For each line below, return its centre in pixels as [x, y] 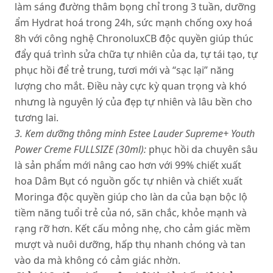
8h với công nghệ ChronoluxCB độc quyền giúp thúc [134, 38]
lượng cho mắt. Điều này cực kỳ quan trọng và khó [131, 86]
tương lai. [37, 118]
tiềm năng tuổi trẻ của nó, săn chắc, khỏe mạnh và [131, 213]
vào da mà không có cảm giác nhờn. [97, 260]
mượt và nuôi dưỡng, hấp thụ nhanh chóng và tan [130, 244]
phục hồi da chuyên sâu [203, 149]
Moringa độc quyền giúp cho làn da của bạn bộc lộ [131, 197]
